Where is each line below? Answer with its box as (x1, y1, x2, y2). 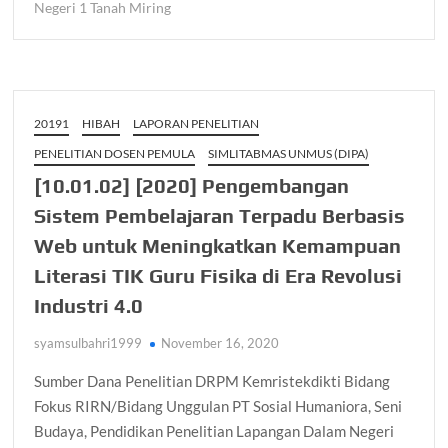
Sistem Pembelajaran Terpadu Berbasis (34, 204, 406, 228)
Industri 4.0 (34, 294, 144, 318)
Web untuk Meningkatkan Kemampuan (34, 234, 402, 258)
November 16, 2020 (161, 335, 280, 352)
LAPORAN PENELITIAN (133, 116, 260, 132)
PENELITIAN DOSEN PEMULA (34, 146, 196, 162)
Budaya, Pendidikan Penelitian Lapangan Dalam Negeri (34, 422, 395, 441)
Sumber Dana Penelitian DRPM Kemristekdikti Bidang (34, 372, 391, 391)
